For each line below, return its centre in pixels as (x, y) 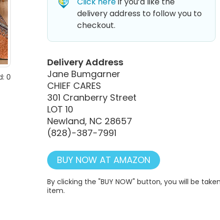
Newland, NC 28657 (90, 121)
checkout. (96, 25)
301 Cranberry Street (92, 97)
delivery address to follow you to (139, 13)
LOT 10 (60, 109)
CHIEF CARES (74, 85)
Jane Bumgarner (84, 74)
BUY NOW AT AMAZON (104, 160)
